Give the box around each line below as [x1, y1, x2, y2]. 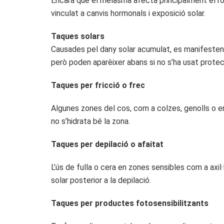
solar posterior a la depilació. [51, 175, 151, 185]
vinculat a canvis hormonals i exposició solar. [51, 8, 205, 18]
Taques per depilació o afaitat [51, 139, 163, 149]
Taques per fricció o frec [51, 80, 145, 90]
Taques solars [51, 31, 104, 41]
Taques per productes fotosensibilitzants [51, 198, 208, 208]
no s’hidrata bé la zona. [51, 116, 130, 126]
